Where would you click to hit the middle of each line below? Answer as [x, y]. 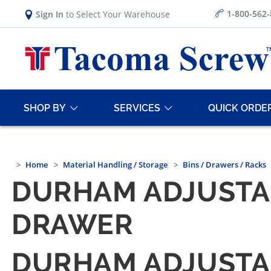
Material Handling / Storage [115, 165]
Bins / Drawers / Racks [224, 165]
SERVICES [137, 108]
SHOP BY [45, 108]
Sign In [50, 14]
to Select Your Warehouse [117, 14]
